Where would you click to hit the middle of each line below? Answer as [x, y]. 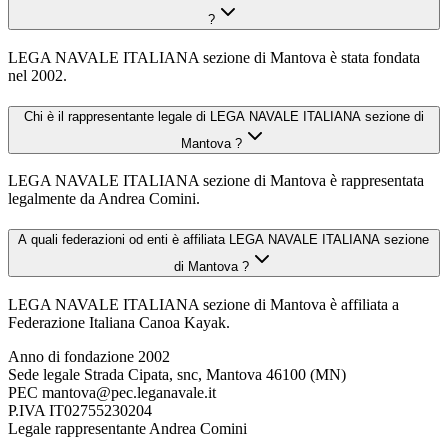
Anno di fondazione [71, 356]
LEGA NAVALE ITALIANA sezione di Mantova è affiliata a [203, 304]
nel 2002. [37, 75]
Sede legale [44, 374]
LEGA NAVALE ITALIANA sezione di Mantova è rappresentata [216, 181]
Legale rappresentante [77, 428]
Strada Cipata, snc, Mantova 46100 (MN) [215, 374]
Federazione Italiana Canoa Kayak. [119, 322]
